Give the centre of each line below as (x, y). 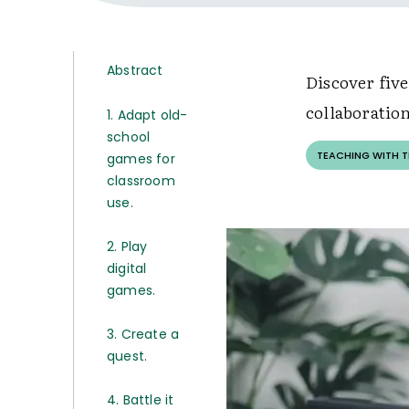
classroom (141, 181)
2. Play (127, 246)
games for (141, 159)
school (129, 137)
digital (127, 268)
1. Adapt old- (147, 115)
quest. (127, 356)
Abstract (135, 70)
